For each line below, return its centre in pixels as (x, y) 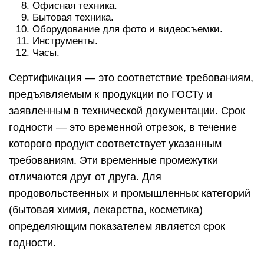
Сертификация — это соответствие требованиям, (131, 78)
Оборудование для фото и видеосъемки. (128, 29)
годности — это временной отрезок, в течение (123, 127)
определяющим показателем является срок (117, 226)
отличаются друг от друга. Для (85, 177)
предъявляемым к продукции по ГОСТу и (110, 94)
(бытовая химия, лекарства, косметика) (106, 210)
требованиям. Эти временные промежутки (113, 160)
